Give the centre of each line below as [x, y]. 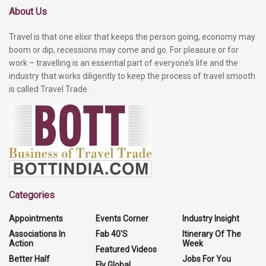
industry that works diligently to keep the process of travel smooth [132, 76]
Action [21, 244]
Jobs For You [207, 259]
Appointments [36, 219]
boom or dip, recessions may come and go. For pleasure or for [124, 50]
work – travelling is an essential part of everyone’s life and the [123, 63]
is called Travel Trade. [49, 89]
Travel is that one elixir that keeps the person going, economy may [132, 37]
